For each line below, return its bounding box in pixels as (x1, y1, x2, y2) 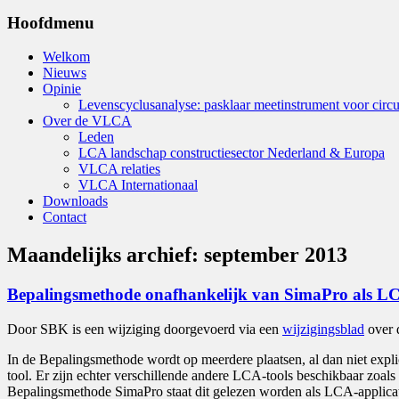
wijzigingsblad (282, 321, 364, 337)
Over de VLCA (43, 113, 132, 129)
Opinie (43, 81, 81, 97)
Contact (43, 209, 86, 225)
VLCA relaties (78, 161, 160, 177)
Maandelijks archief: (7, 243, 204, 267)
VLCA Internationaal (78, 177, 198, 193)
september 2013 (204, 243, 347, 267)
